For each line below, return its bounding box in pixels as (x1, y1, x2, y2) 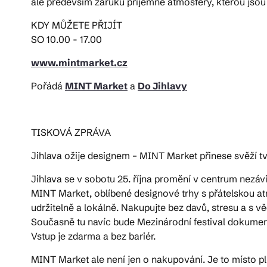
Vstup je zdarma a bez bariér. (31, 229, 156, 242)
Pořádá (31, 79, 65, 92)
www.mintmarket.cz (31, 56, 128, 69)
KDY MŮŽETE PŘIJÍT (31, 18, 122, 31)
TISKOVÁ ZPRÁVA (31, 126, 111, 138)
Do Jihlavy (138, 79, 187, 92)
